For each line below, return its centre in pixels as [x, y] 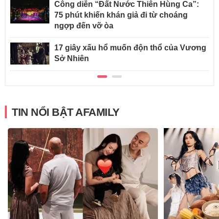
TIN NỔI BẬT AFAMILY [66, 112]
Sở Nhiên [72, 59]
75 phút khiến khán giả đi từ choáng [121, 15]
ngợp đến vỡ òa [84, 26]
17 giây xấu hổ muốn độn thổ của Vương [130, 48]
